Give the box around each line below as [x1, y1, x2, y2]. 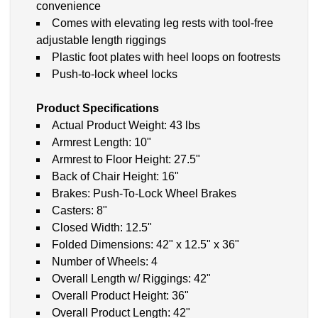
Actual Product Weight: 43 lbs [52, 119, 200, 132]
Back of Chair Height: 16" [52, 170, 179, 183]
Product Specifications [36, 102, 159, 115]
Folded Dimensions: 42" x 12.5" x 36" [52, 238, 239, 251]
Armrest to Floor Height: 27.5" [52, 153, 200, 166]
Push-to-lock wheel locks [52, 68, 177, 81]
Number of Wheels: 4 [52, 256, 158, 268]
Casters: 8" [52, 204, 107, 217]
